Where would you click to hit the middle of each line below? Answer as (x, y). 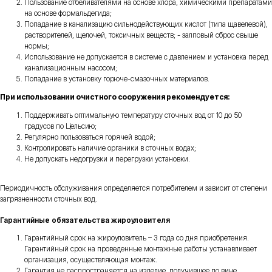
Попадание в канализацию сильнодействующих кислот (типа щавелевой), (146, 24)
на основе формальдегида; (68, 13)
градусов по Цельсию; (60, 126)
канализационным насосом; (71, 68)
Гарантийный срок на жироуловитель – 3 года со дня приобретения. (137, 238)
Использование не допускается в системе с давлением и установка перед (146, 57)
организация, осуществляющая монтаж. (91, 260)
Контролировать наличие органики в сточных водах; (110, 148)
